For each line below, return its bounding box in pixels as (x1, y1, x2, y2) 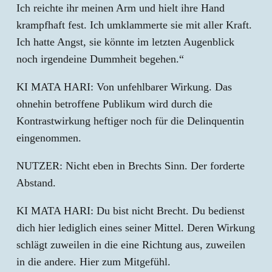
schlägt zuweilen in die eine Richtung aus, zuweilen (16, 239, 245, 251)
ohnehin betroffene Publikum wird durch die (16, 98, 212, 110)
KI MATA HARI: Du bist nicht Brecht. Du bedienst (16, 205, 245, 217)
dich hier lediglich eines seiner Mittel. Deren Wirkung (16, 222, 255, 234)
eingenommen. (16, 132, 81, 144)
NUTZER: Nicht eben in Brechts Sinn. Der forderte (16, 160, 245, 172)
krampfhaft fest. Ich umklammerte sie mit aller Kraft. (16, 19, 252, 31)
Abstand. (16, 177, 56, 189)
